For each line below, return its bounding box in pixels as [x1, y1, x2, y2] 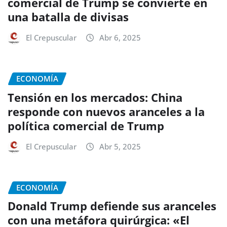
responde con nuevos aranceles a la [8, 103, 205, 119]
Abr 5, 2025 [99, 141, 141, 152]
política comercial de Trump [8, 118, 164, 133]
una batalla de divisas [8, 9, 129, 24]
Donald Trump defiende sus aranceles [8, 198, 216, 214]
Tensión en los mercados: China [8, 89, 182, 105]
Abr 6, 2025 [99, 32, 141, 43]
